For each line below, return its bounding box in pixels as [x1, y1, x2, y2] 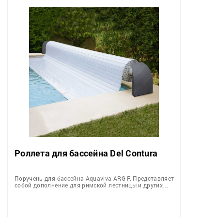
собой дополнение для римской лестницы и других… [15, 181, 169, 189]
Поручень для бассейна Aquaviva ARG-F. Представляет [15, 174, 174, 182]
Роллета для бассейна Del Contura [15, 147, 157, 159]
